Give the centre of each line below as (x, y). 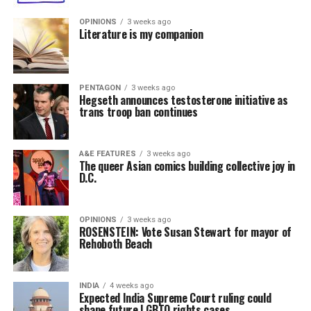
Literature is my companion (141, 34)
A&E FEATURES (107, 153)
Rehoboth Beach (116, 243)
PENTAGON (100, 87)
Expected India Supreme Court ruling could (175, 297)
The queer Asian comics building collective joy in (187, 166)
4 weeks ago (131, 285)
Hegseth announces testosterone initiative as (183, 100)
